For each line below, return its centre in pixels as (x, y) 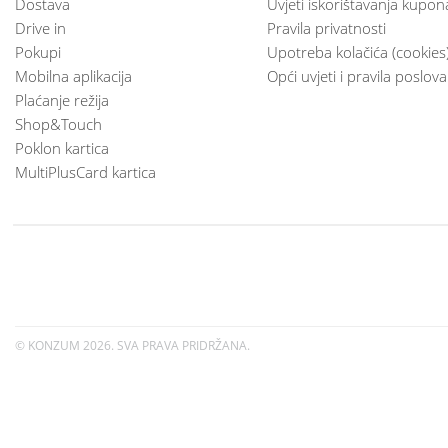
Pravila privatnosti (326, 27)
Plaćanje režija (62, 99)
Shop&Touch (58, 123)
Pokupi (38, 51)
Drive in (40, 27)
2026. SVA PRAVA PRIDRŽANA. (166, 345)
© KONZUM (49, 345)
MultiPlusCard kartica (85, 171)
